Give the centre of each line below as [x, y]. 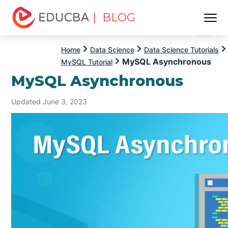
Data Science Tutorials [181, 50]
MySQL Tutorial [87, 62]
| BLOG [114, 18]
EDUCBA [29, 34]
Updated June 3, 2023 [49, 101]
